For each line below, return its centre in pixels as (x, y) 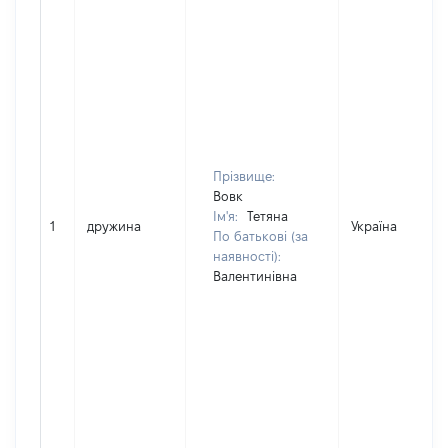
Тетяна (267, 216)
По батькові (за (260, 236)
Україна (374, 226)
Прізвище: (244, 176)
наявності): (247, 256)
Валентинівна (255, 276)
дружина (114, 226)
